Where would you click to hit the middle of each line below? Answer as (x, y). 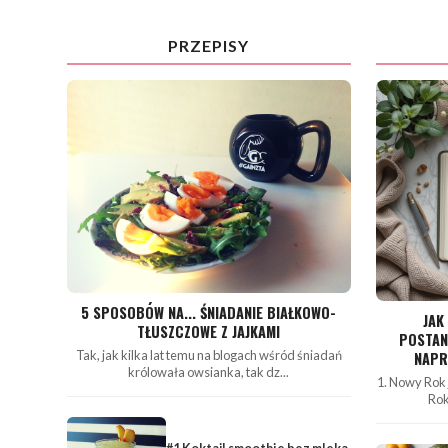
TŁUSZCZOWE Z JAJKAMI (209, 331)
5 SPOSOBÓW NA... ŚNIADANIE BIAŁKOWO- (209, 312)
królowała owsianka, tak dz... (209, 372)
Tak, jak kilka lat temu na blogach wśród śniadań (208, 355)
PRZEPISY (209, 46)
